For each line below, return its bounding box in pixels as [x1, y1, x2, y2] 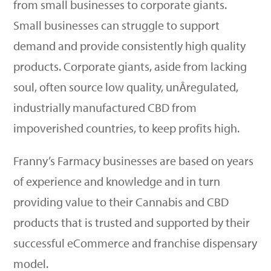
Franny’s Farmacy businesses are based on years [13, 153, 254, 168]
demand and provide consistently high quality [13, 38, 246, 53]
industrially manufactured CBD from [13, 100, 197, 115]
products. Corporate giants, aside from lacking [13, 59, 247, 74]
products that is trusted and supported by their [13, 215, 250, 230]
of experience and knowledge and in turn [13, 174, 221, 189]
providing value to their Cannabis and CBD [13, 194, 229, 209]
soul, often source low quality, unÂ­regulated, [13, 79, 239, 94]
